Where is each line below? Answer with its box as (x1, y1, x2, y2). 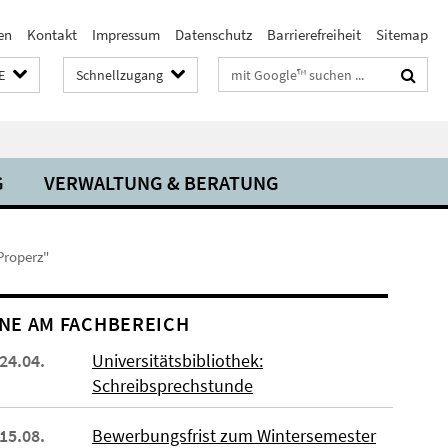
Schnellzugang (76, 66, 163, 84)
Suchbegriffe (219, 61, 298, 80)
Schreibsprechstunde (91, 374, 253, 397)
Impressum (92, 25, 160, 44)
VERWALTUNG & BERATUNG (44, 170, 279, 195)
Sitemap (376, 25, 428, 44)
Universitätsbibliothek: (91, 349, 263, 372)
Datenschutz (175, 25, 252, 44)
